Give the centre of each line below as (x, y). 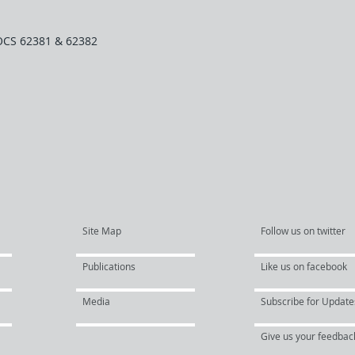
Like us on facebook (304, 266)
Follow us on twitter (303, 231)
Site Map (102, 231)
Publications (109, 266)
